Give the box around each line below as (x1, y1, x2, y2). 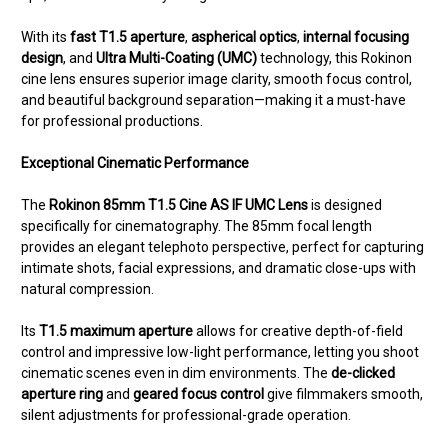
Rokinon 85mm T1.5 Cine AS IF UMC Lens (49, 197, 308, 214)
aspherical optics (191, 29, 297, 46)
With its (21, 29, 70, 46)
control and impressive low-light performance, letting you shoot (21, 344, 419, 361)
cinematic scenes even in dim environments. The (21, 365, 331, 382)
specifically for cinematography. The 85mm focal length (21, 218, 372, 235)
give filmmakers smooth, (264, 386, 423, 403)
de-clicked (331, 365, 395, 382)
